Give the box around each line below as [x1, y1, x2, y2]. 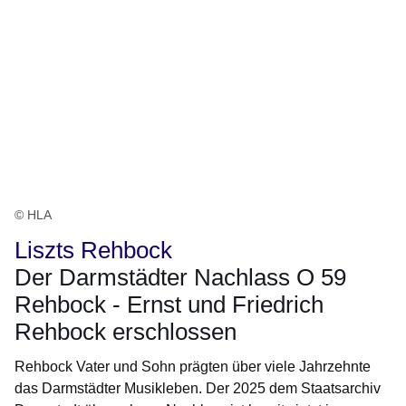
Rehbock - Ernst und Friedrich [14, 291, 324, 319]
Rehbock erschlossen [14, 318, 237, 346]
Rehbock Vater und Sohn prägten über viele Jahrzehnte [14, 359, 371, 375]
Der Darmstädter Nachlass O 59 [14, 264, 346, 292]
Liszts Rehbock [14, 237, 172, 265]
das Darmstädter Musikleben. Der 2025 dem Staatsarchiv [14, 381, 381, 397]
